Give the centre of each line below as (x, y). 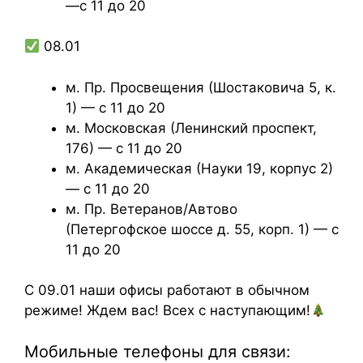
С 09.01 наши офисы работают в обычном (167, 290)
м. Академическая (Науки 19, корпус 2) (199, 168)
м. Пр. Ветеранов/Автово (152, 209)
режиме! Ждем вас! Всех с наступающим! (167, 310)
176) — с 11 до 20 (124, 148)
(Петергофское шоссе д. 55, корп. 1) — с (202, 229)
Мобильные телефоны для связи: (158, 351)
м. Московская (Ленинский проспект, (191, 128)
